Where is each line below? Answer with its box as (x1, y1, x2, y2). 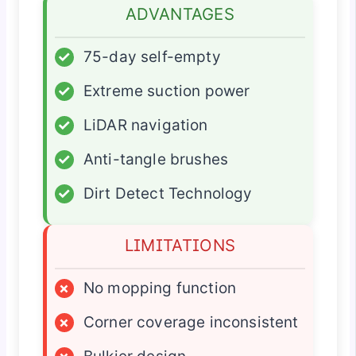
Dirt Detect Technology (83, 184, 253, 203)
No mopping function (83, 278, 237, 297)
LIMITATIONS (124, 234, 236, 255)
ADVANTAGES (126, 3, 234, 24)
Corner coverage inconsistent (83, 312, 299, 331)
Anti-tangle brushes (83, 149, 229, 168)
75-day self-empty (83, 47, 221, 66)
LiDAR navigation (83, 115, 208, 134)
